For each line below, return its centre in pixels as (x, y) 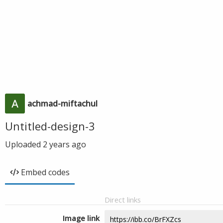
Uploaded (24, 144)
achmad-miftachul (62, 104)
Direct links (123, 200)
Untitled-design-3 (50, 126)
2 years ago (64, 144)
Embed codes (45, 172)
